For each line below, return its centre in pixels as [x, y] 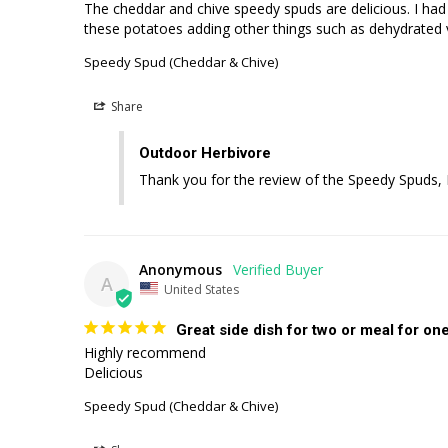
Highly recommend [147, 352]
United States [201, 288]
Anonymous [180, 269]
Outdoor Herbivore [205, 152]
